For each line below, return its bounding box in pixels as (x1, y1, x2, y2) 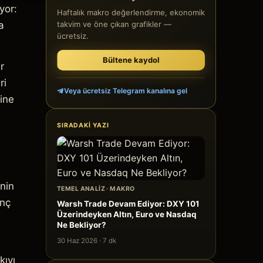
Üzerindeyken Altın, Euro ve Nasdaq (57, 210, 197, 219)
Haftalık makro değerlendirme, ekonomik (57, 8, 205, 17)
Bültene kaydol (102, 55, 160, 65)
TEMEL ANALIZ (57, 185, 106, 193)
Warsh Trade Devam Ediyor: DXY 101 (57, 199, 200, 208)
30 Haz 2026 (57, 237, 97, 245)
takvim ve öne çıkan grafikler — (57, 19, 171, 29)
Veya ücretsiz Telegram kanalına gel (64, 86, 187, 95)
